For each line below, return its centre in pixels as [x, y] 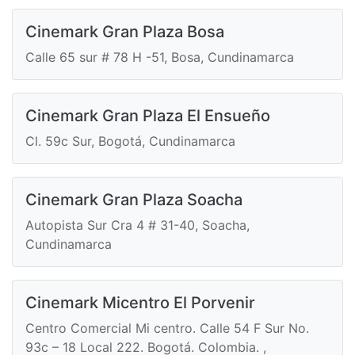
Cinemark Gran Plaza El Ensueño [148, 116]
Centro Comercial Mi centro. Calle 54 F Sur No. [167, 328]
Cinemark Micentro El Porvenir [140, 303]
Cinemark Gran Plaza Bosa [125, 32]
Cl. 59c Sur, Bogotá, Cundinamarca [130, 141]
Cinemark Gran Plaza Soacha [134, 200]
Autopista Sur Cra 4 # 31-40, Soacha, [137, 225]
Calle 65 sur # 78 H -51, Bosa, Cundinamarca [160, 57]
